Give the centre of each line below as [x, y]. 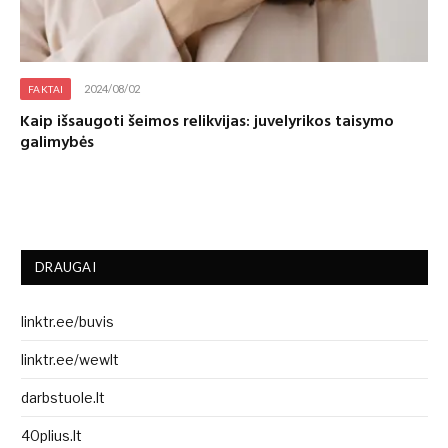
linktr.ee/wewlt [70, 360]
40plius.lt [51, 436]
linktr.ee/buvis [67, 322]
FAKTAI [46, 89]
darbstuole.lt [63, 398]
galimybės [57, 143]
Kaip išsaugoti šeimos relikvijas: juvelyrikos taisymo [207, 122]
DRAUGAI [65, 267]
